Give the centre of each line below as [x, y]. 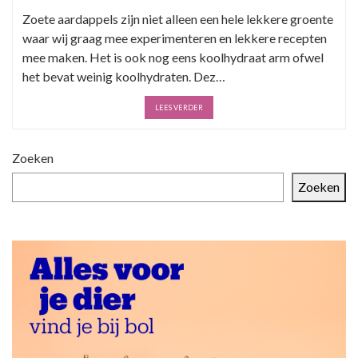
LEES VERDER [179, 107]
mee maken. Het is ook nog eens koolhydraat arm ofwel [173, 57]
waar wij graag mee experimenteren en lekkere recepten [175, 38]
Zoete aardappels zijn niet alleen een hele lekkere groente [178, 18]
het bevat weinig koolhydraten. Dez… [124, 76]
